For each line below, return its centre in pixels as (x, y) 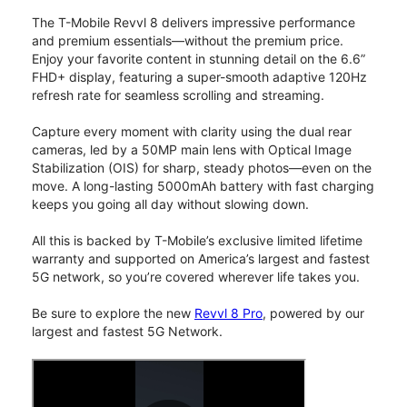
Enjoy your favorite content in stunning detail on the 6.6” (199, 59)
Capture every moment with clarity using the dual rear (192, 132)
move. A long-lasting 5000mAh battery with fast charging (203, 186)
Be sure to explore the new (113, 313)
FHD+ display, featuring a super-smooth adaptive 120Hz (199, 77)
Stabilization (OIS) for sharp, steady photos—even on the (202, 168)
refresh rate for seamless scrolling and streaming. (178, 95)
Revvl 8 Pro (228, 313)
